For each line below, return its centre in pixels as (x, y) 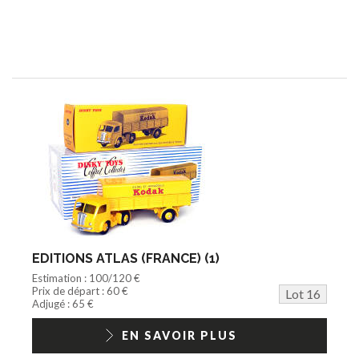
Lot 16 (303, 293)
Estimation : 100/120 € (86, 278)
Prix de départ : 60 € (80, 290)
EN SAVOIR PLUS (179, 335)
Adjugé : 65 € (63, 303)
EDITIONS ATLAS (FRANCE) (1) (126, 258)
